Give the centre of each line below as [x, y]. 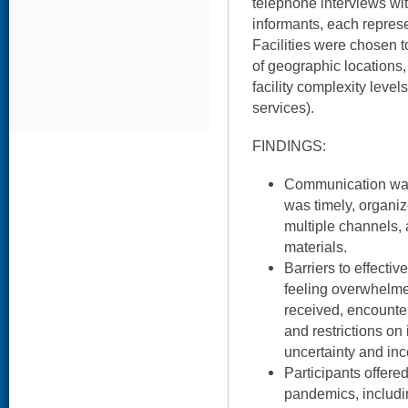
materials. [316, 247]
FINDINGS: [289, 146]
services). [283, 107]
